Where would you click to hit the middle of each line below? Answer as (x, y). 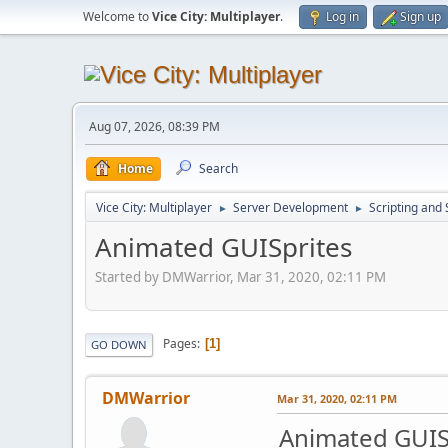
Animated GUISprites (223, 247)
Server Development (290, 207)
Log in (342, 16)
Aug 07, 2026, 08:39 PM (154, 126)
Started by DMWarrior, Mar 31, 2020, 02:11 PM (240, 276)
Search (218, 168)
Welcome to (117, 16)
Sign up (420, 16)
